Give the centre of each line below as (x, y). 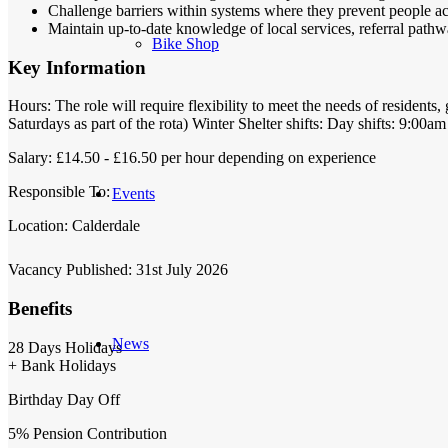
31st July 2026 (182, 270)
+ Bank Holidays (62, 365)
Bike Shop (185, 43)
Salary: (32, 158)
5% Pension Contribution (87, 433)
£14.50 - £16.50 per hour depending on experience (216, 158)
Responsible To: (59, 192)
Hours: (31, 106)
